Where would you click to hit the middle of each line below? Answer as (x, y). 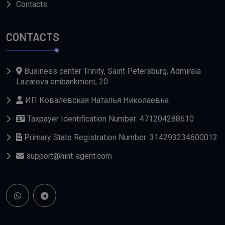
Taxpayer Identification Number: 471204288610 (109, 119)
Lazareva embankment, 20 (62, 81)
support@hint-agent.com (68, 156)
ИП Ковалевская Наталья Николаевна (96, 100)
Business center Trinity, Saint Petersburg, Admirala (111, 71)
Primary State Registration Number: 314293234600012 (120, 137)
